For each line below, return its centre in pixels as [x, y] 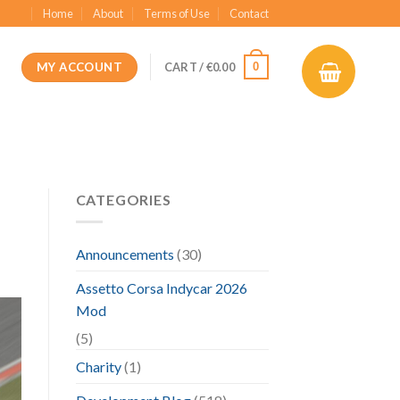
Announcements [125, 254]
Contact [249, 13]
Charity [98, 366]
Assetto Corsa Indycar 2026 [161, 287]
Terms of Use [176, 13]
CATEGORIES [123, 200]
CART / [185, 67]
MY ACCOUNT [79, 67]
